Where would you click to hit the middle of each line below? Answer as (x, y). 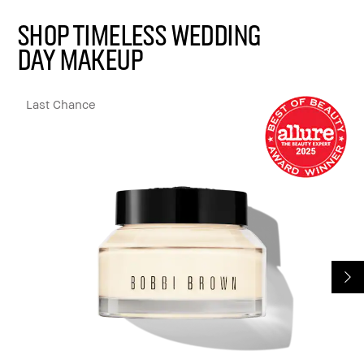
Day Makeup (79, 58)
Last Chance (61, 104)
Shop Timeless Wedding (138, 33)
